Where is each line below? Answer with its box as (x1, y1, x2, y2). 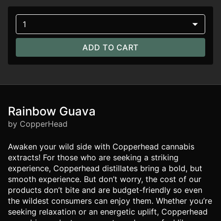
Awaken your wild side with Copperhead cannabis (8, 142, 194, 151)
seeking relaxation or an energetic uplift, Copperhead (8, 207, 208, 217)
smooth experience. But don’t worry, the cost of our (8, 174, 201, 184)
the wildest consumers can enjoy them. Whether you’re (8, 196, 212, 206)
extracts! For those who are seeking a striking (8, 152, 179, 162)
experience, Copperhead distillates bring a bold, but (8, 163, 202, 173)
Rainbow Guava (8, 104, 96, 118)
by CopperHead (8, 119, 68, 129)
